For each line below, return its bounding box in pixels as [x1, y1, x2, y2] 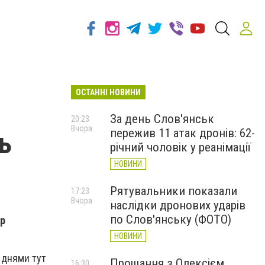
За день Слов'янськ [110, 112, 214, 126]
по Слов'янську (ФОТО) [110, 212, 231, 227]
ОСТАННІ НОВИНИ [76, 88, 141, 97]
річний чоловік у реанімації [110, 140, 251, 154]
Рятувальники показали [110, 184, 237, 198]
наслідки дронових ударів [110, 198, 245, 212]
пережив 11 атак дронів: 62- [110, 126, 255, 140]
